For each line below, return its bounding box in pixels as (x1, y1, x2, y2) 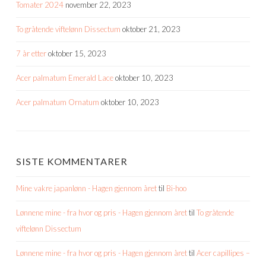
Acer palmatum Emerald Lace (16, 73, 113, 83)
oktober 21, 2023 (122, 24, 180, 34)
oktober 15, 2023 (48, 49, 106, 59)
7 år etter (16, 49, 46, 59)
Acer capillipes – (197, 248, 250, 258)
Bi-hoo (166, 183, 186, 194)
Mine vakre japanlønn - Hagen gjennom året (16, 183, 157, 194)
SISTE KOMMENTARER (16, 156, 128, 167)
